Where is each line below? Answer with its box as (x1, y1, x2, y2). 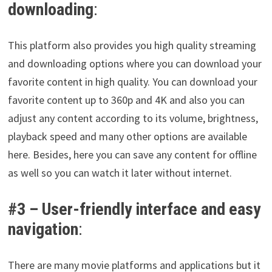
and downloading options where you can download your (7, 56, 262, 71)
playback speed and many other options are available (7, 129, 247, 144)
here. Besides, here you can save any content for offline (7, 148, 257, 162)
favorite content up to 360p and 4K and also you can (7, 93, 245, 107)
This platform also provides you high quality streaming (7, 38, 256, 53)
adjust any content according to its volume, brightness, (7, 111, 258, 126)
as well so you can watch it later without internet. (7, 166, 232, 180)
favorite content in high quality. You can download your (7, 75, 257, 89)
